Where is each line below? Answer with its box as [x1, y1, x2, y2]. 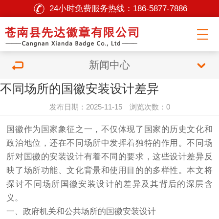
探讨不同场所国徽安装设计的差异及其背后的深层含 [6, 179, 213, 189]
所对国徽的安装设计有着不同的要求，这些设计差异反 [6, 152, 213, 161]
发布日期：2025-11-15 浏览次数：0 [49, 103, 170, 111]
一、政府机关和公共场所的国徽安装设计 [6, 207, 156, 216]
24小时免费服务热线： [49, 4, 133, 13]
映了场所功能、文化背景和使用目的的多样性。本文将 [6, 166, 213, 175]
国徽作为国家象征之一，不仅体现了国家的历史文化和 [6, 125, 213, 134]
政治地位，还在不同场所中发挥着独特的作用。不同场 [6, 138, 213, 148]
